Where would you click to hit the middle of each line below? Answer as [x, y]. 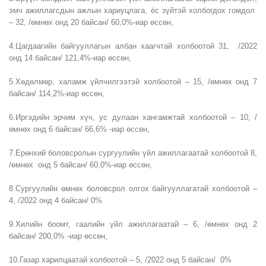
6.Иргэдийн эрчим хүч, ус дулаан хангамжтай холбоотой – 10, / [133, 117]
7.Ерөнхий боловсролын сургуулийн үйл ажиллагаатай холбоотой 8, [133, 153]
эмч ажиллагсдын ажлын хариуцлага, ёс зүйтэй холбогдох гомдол [133, 10]
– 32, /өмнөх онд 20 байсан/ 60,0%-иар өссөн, [91, 22]
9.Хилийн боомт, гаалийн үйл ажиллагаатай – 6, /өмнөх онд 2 [133, 224]
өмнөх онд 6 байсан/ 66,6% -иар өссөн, [79, 129]
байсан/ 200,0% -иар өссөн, [58, 236]
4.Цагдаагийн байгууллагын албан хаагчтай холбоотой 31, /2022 [133, 46]
